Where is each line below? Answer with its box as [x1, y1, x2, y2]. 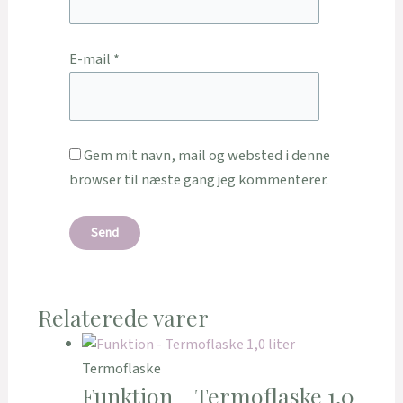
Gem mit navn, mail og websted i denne [83, 145, 330, 167]
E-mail [68, 49, 113, 71]
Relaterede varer [37, 302, 209, 333]
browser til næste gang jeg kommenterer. [68, 169, 328, 192]
